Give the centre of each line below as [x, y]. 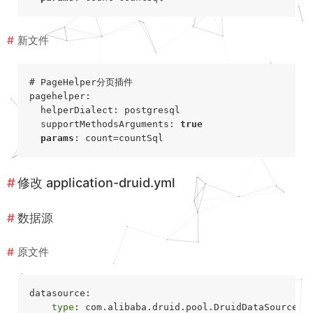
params [57, 138]
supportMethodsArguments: [104, 124]
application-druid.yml [111, 182]
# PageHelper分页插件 [81, 82]
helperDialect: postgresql [104, 110]
